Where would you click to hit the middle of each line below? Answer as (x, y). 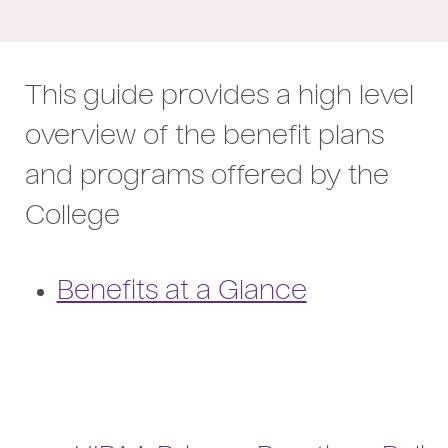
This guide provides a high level (219, 97)
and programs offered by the (206, 177)
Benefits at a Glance (181, 292)
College (72, 217)
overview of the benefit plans (204, 137)
